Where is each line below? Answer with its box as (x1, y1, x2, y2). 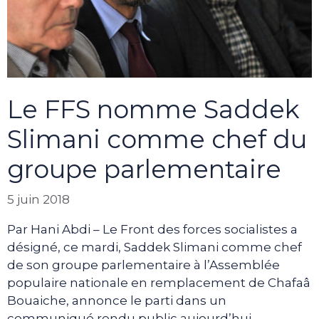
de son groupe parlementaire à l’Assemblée (7, 257, 280, 272)
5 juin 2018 (7, 192, 70, 206)
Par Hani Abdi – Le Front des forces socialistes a (7, 221, 298, 236)
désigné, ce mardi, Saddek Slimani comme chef (7, 239, 302, 254)
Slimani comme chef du (7, 124, 307, 155)
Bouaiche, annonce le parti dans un (7, 293, 226, 308)
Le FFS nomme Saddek (7, 94, 300, 125)
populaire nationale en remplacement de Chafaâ (7, 275, 310, 290)
